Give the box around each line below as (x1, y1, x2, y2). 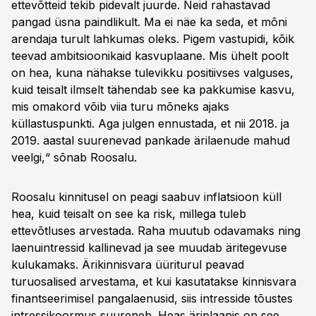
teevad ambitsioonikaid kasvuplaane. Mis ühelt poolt (11, 49, 288, 63)
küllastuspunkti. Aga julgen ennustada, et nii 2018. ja (11, 116, 289, 130)
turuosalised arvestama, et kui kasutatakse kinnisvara (11, 274, 296, 288)
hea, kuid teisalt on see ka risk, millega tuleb (11, 207, 246, 221)
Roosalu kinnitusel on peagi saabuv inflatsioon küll (11, 190, 281, 204)
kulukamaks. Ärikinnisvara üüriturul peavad (11, 257, 244, 272)
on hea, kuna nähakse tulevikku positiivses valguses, (11, 66, 293, 80)
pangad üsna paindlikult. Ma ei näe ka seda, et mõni (11, 15, 287, 29)
